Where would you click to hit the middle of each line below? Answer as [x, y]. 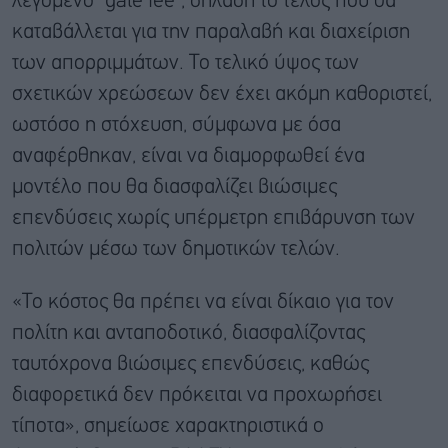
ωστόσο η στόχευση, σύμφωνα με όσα [176, 125]
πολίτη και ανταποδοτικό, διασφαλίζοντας [188, 333]
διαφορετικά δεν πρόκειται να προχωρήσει [197, 395]
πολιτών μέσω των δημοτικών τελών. [176, 249]
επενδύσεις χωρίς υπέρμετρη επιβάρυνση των [213, 218]
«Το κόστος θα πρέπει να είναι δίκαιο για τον [203, 302]
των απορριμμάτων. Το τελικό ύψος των [185, 63]
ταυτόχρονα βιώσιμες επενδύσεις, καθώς [190, 364]
